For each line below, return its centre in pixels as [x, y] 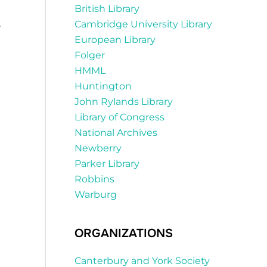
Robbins [94, 179]
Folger [90, 55]
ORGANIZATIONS [124, 234]
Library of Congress [119, 117]
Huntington [103, 86]
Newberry [98, 148]
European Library [115, 40]
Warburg [96, 195]
